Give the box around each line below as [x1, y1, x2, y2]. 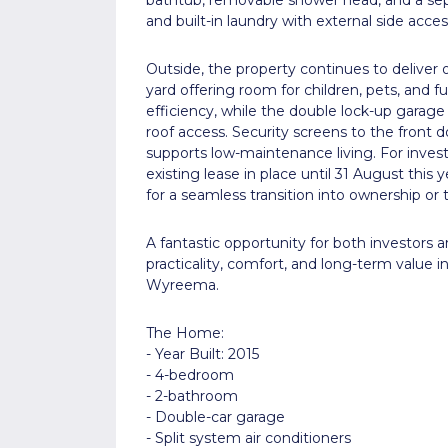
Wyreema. [145, 275, 219, 294]
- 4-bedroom [145, 365, 234, 384]
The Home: [145, 323, 224, 342]
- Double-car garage [145, 407, 285, 426]
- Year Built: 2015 [145, 344, 259, 363]
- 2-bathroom [145, 386, 238, 405]
